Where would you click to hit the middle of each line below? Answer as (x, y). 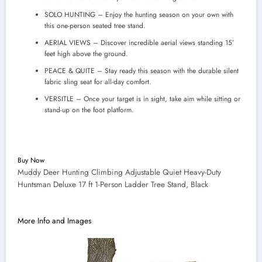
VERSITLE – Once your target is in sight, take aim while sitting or (142, 99)
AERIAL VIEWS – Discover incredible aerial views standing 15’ (139, 43)
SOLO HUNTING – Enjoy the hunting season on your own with (139, 15)
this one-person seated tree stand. (95, 26)
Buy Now (31, 161)
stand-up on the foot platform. (89, 110)
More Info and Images (54, 220)
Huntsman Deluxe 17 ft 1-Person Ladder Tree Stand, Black (113, 185)
